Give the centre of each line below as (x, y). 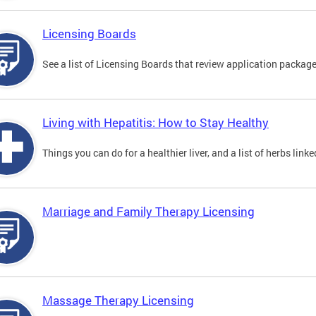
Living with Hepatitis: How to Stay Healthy (156, 123)
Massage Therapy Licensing (118, 300)
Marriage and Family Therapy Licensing (148, 212)
